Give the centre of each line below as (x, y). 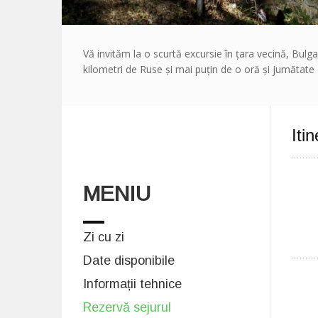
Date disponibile (129, 261)
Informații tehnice (132, 284)
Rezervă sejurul (127, 307)
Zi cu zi (104, 237)
